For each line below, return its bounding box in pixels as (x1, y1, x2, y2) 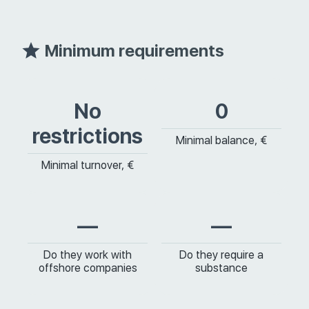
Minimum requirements (45, 41, 224, 61)
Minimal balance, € (176, 134, 267, 147)
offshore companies (38, 261, 137, 275)
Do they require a (179, 248, 263, 261)
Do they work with (43, 248, 132, 261)
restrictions (32, 123, 143, 148)
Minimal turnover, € (41, 159, 134, 172)
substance (195, 261, 248, 275)
